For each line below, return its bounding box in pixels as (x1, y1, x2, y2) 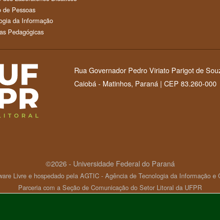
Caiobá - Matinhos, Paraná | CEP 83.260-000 (74, 78, 217, 89)
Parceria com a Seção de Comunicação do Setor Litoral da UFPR (18, 182, 202, 192)
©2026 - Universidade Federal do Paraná (45, 158, 175, 168)
